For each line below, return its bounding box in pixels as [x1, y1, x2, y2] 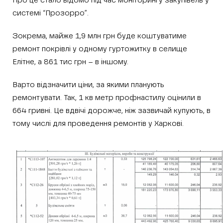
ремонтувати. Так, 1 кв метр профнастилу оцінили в [12, 94, 201, 102]
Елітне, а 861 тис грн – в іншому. [12, 58, 130, 66]
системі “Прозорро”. [12, 9, 89, 17]
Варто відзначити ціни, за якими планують [12, 81, 164, 89]
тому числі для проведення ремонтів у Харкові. [12, 120, 186, 127]
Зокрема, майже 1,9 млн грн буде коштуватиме [12, 32, 187, 40]
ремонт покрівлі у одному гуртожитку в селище [12, 45, 187, 53]
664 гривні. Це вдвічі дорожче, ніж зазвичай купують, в [12, 107, 211, 114]
